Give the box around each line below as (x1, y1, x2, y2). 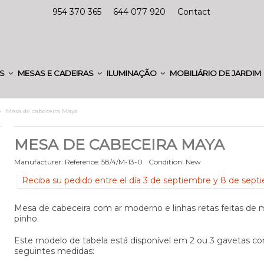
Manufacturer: (14, 157, 63, 166)
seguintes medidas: (14, 246, 94, 256)
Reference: (64, 157, 100, 166)
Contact (177, 6, 210, 17)
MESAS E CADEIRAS (18, 68, 95, 78)
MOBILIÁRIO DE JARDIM (170, 68, 263, 78)
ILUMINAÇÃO (107, 68, 159, 78)
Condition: (148, 157, 184, 166)
